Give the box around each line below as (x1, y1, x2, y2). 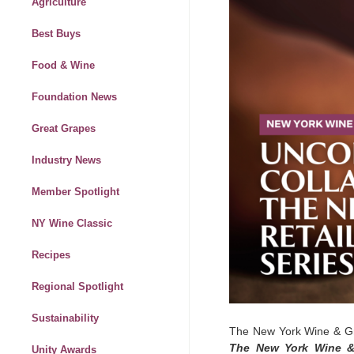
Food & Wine (32, 59, 95, 72)
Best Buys (32, 28, 81, 40)
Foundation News (32, 91, 117, 104)
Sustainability (32, 312, 99, 325)
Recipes (32, 249, 70, 262)
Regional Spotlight (32, 281, 123, 293)
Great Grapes (32, 122, 96, 135)
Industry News (32, 154, 101, 167)
